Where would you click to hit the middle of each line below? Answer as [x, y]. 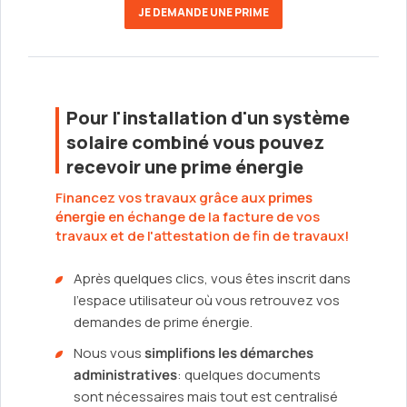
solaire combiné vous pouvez [195, 143]
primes [290, 198]
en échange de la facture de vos [213, 217]
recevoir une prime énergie [185, 167]
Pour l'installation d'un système [208, 118]
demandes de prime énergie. [163, 323]
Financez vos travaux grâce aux [162, 198]
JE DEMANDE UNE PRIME [203, 13]
